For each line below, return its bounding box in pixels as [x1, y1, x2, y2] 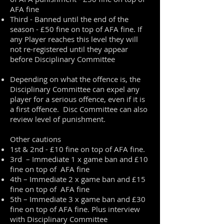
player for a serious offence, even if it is [10, 94, 145, 104]
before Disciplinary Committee [10, 54, 115, 64]
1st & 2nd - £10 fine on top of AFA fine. [10, 144, 145, 154]
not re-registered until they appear [10, 44, 128, 54]
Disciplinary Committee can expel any [10, 84, 139, 94]
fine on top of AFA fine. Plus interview [10, 204, 140, 214]
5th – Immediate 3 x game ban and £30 [10, 194, 145, 204]
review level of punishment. [10, 114, 105, 124]
